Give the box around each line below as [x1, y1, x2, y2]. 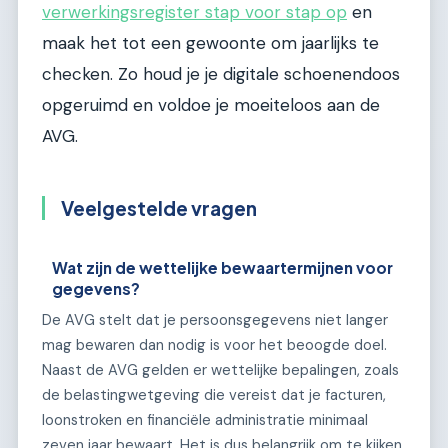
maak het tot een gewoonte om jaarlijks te [42, 31, 379, 54]
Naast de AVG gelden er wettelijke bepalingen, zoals [42, 359, 399, 380]
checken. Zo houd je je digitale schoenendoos [42, 62, 400, 85]
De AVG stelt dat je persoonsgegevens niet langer [42, 309, 388, 330]
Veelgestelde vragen [61, 195, 257, 220]
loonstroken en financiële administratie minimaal [42, 409, 368, 430]
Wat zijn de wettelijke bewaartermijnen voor [52, 258, 394, 278]
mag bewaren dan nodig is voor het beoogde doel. [42, 334, 387, 355]
